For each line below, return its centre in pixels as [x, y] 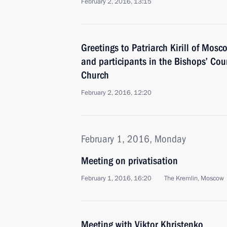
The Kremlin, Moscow [194, 178]
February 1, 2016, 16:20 [116, 178]
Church [95, 75]
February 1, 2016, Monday [134, 139]
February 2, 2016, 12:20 [116, 93]
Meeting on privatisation [129, 161]
